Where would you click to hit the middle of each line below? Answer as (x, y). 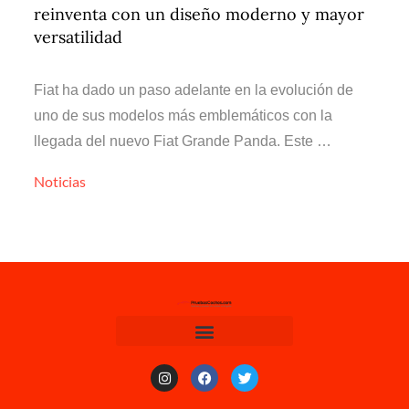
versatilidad (79, 37)
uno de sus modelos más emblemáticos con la (184, 115)
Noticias (60, 181)
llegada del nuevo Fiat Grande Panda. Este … (183, 141)
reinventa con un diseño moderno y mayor (199, 14)
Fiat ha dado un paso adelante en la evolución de (194, 90)
